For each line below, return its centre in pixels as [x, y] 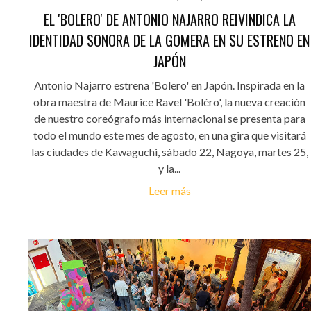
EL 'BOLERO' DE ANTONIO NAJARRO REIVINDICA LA [169, 20]
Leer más [169, 191]
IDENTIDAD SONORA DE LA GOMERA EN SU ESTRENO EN [169, 41]
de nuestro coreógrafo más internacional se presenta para [169, 119]
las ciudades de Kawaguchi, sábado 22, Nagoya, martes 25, [169, 152]
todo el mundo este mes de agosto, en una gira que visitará [169, 135]
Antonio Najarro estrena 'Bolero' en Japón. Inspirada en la [169, 85]
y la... [169, 169]
